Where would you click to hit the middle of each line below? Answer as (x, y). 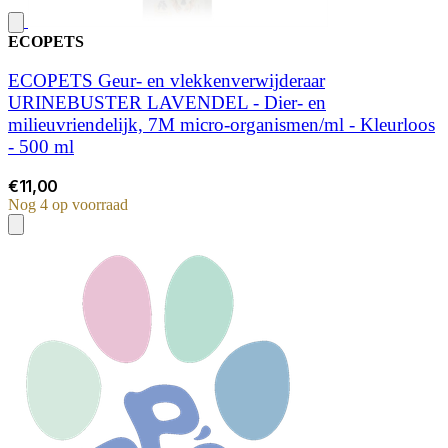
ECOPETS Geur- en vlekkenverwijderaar (166, 80)
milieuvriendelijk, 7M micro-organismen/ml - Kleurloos (221, 124)
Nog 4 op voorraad (68, 205)
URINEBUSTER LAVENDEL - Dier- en (167, 102)
